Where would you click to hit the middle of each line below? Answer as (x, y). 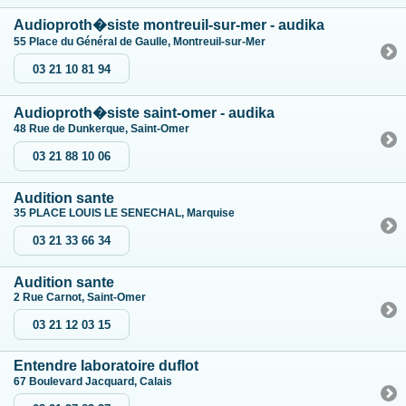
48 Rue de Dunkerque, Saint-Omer (103, 129)
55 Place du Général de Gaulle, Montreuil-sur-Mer (141, 41)
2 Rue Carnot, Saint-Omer (81, 297)
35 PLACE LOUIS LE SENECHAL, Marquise (126, 213)
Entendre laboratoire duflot (106, 366)
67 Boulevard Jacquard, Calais (94, 381)
